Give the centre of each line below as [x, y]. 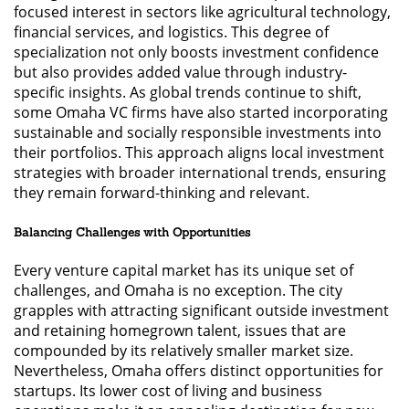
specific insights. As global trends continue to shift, [188, 92]
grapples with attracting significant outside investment [201, 310]
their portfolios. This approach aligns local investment [199, 152]
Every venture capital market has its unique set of [184, 270]
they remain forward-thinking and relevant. [162, 192]
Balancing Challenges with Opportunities [132, 232]
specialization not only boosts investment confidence [196, 52]
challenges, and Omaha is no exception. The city [178, 290]
